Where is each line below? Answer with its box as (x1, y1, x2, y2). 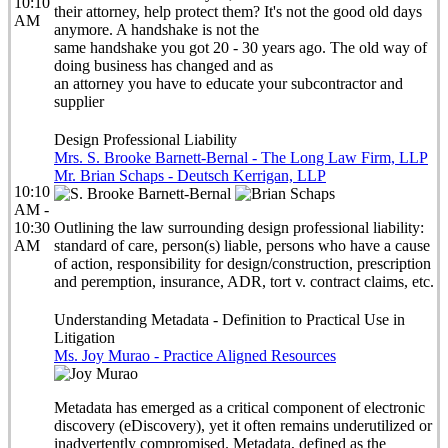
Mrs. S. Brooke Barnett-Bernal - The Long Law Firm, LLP (54, 149, 428, 166)
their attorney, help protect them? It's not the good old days (54, 3, 422, 20)
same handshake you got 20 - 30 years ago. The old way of (54, 39, 427, 56)
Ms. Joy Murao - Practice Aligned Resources (54, 347, 336, 364)
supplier (54, 93, 104, 110)
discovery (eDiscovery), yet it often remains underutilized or (54, 417, 432, 434)
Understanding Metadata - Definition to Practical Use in (54, 311, 405, 328)
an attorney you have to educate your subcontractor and (54, 75, 403, 92)
